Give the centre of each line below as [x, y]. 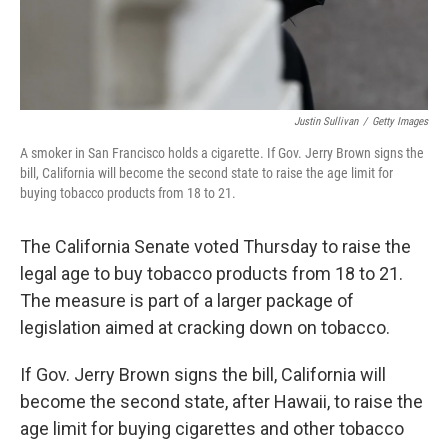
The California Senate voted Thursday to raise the [215, 246]
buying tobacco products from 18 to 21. [128, 192]
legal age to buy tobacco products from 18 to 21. [211, 273]
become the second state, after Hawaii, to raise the [221, 401]
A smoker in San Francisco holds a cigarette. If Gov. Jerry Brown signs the [222, 152]
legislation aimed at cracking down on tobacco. [205, 327]
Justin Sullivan [326, 121]
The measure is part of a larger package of [187, 300]
